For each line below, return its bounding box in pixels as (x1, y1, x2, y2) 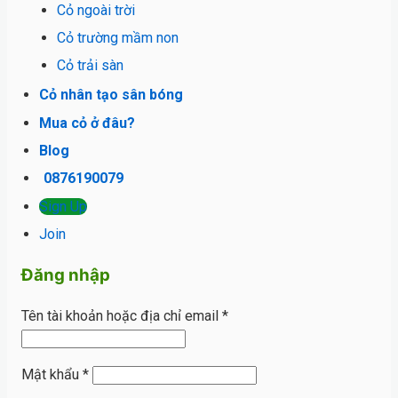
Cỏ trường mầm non (57, 28, 179, 46)
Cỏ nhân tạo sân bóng (39, 86, 183, 104)
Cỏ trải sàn (57, 57, 123, 75)
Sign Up (39, 197, 87, 215)
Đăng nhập (21, 264, 110, 285)
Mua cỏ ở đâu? (39, 114, 135, 131)
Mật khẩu (21, 365, 83, 383)
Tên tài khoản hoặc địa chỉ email (21, 306, 222, 324)
